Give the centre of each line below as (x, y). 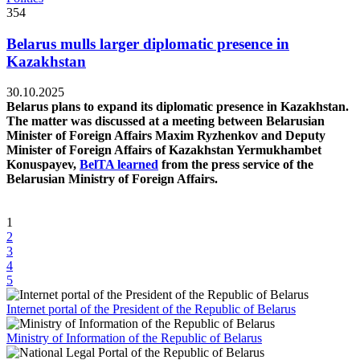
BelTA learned (119, 165)
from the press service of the (236, 165)
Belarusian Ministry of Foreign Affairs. (112, 179)
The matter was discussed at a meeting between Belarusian (166, 121)
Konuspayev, (43, 165)
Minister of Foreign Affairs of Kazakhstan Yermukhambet (164, 150)
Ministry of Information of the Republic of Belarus (134, 338)
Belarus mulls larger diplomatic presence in (148, 43)
